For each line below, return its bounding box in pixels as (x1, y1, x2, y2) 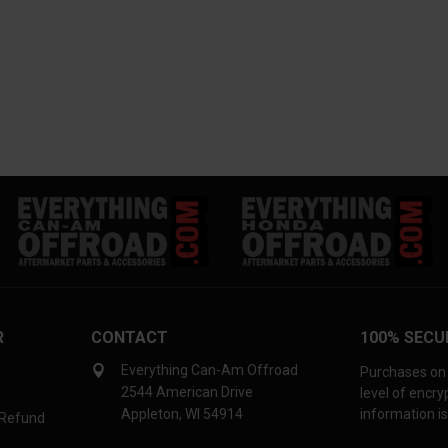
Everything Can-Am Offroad (121, 362, 299, 379)
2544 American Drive (121, 384, 254, 401)
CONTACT (91, 328, 169, 348)
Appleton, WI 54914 (121, 406, 244, 423)
